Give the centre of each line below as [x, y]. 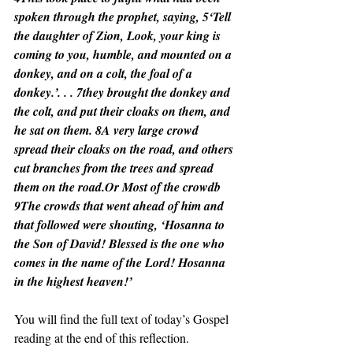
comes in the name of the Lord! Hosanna [121, 262]
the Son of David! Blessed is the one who [121, 243]
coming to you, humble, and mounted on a [124, 54]
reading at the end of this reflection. [102, 338]
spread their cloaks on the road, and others [125, 149]
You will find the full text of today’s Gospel [123, 319]
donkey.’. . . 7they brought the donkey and [124, 92]
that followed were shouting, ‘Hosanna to [121, 225]
